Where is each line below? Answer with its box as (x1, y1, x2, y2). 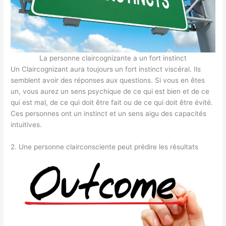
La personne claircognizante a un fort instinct (39, 53, 187, 62)
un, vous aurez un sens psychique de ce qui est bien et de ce (11, 87, 210, 95)
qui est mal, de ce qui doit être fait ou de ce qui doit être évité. (11, 98, 213, 106)
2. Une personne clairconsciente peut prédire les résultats (11, 142, 199, 151)
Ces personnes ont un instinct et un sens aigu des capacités (11, 109, 207, 118)
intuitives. (11, 120, 42, 129)
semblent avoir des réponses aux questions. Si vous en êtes (11, 76, 205, 84)
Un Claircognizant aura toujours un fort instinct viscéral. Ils (11, 65, 201, 73)
